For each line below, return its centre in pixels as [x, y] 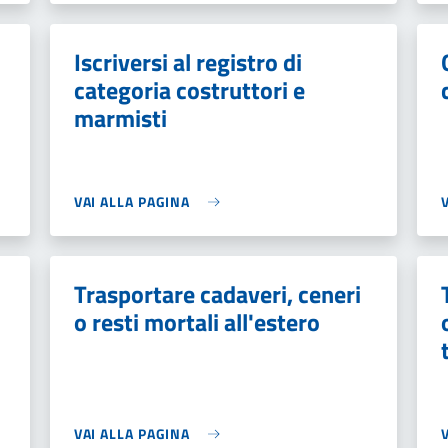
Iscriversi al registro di [187, 62]
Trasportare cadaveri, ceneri [217, 294]
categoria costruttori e [189, 90]
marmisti [120, 118]
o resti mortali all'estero [196, 322]
